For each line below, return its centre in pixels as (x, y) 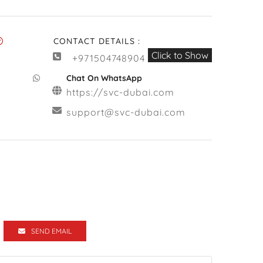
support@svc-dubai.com (126, 112)
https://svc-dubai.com (121, 92)
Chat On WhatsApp (104, 78)
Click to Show (180, 55)
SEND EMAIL (51, 231)
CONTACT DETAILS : (97, 41)
